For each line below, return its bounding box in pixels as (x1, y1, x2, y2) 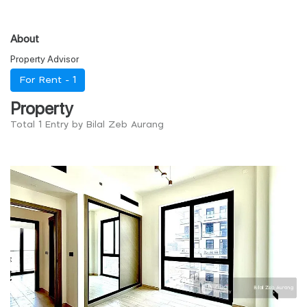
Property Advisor (10, 52, 79, 64)
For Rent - (19, 75, 73, 85)
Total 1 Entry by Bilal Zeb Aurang (10, 121, 164, 130)
